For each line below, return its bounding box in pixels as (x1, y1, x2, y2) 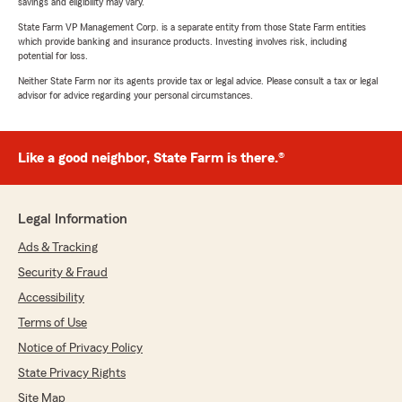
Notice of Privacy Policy (18, 342, 143, 355)
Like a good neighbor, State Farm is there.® (18, 151, 284, 166)
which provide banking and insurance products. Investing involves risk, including (18, 36, 347, 48)
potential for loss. (18, 50, 88, 62)
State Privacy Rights (18, 367, 126, 380)
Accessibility (18, 292, 84, 305)
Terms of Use (18, 317, 87, 330)
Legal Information (18, 212, 127, 227)
